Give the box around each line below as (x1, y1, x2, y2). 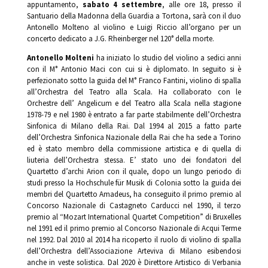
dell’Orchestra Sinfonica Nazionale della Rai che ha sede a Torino (26, 132, 242, 142)
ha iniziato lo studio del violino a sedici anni (96, 52, 242, 63)
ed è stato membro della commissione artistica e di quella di (26, 143, 242, 154)
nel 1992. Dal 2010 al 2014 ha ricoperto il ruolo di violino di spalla (26, 234, 242, 245)
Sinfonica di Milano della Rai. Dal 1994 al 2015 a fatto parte (26, 120, 242, 131)
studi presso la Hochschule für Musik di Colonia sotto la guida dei (26, 177, 242, 188)
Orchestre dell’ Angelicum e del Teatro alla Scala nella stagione (26, 98, 242, 108)
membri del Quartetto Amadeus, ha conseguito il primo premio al (26, 188, 242, 199)
